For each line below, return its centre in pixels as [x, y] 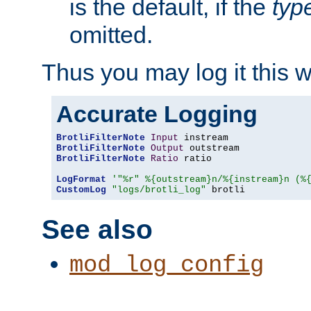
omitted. [111, 35]
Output [167, 149]
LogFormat [81, 180]
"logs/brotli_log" [159, 190]
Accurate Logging [157, 114]
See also [97, 229]
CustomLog [81, 190]
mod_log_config [167, 266]
